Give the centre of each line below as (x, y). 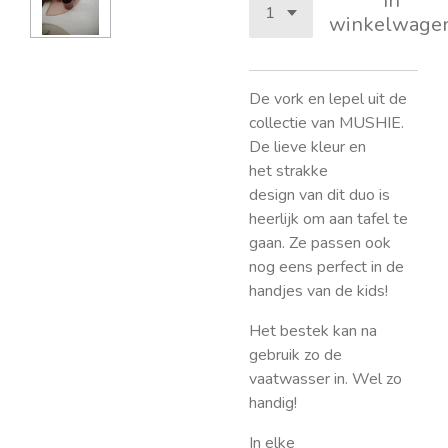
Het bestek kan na (313, 331)
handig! (273, 403)
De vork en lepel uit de (328, 99)
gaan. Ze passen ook (320, 243)
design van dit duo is (319, 195)
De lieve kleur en (307, 147)
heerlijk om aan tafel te (328, 219)
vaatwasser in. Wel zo (325, 379)
